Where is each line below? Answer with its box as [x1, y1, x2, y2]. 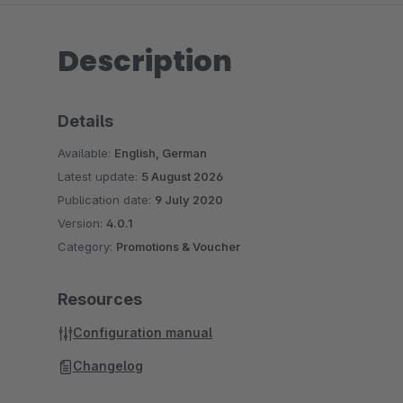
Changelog [73, 358, 143, 373]
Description [58, 40, 232, 81]
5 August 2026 [141, 169, 223, 184]
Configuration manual [73, 325, 212, 340]
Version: [58, 216, 106, 230]
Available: [58, 146, 114, 160]
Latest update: [58, 169, 141, 184]
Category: [58, 239, 116, 254]
